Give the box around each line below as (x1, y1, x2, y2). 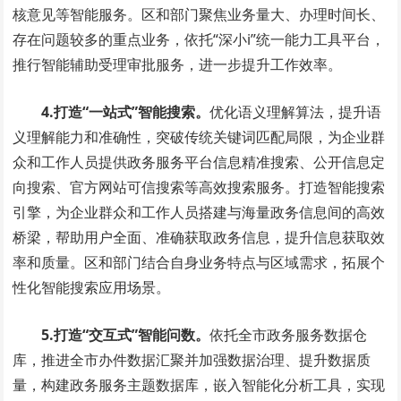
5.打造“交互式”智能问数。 (41, 325, 210, 346)
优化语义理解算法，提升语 (209, 102, 382, 123)
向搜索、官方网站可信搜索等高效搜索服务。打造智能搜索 (13, 177, 386, 198)
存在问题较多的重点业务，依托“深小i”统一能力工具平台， (13, 30, 386, 50)
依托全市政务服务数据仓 (209, 325, 368, 346)
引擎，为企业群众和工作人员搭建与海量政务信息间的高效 (13, 202, 386, 223)
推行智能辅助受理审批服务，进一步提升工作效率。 (13, 55, 343, 75)
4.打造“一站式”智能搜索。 (41, 102, 210, 123)
